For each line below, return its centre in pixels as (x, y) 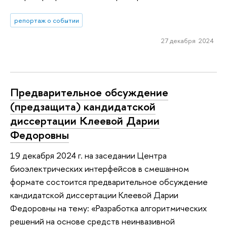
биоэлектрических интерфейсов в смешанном (100, 169)
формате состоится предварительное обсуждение (109, 182)
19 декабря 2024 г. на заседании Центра (88, 156)
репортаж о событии (46, 21)
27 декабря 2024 (187, 41)
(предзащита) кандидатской (83, 107)
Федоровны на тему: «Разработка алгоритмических (108, 208)
